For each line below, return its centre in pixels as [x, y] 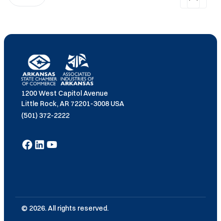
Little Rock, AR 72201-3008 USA [73, 104]
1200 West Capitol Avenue [64, 93]
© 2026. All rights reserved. [65, 208]
